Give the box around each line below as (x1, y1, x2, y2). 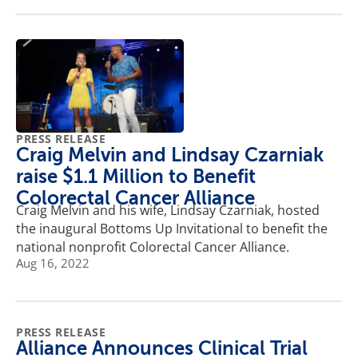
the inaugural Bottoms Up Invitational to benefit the (16, 220, 328, 238)
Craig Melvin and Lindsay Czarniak (16, 144, 324, 167)
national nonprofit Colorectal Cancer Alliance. (16, 238, 289, 257)
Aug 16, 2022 (16, 255, 89, 272)
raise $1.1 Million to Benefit (16, 165, 256, 189)
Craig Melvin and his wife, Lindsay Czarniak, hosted (16, 201, 320, 220)
